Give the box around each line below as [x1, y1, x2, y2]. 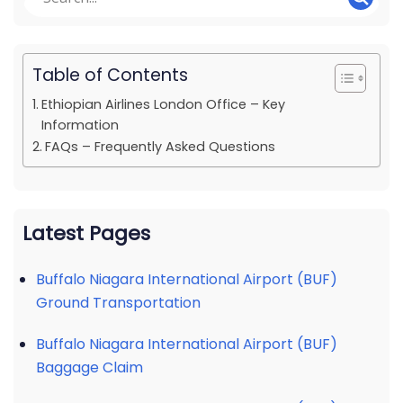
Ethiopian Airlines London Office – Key [40, 95, 285, 113]
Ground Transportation [36, 292, 201, 313]
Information [40, 116, 119, 134]
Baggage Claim [36, 357, 143, 378]
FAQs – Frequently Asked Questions [44, 138, 275, 156]
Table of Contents [32, 63, 188, 88]
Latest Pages [22, 219, 150, 247]
